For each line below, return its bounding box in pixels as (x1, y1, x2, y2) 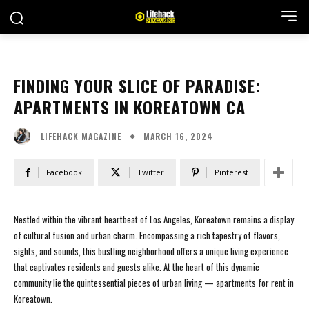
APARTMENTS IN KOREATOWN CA (14, 94, 246, 119)
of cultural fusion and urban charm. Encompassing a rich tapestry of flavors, (14, 228, 280, 243)
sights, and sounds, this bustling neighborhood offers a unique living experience (14, 244, 288, 259)
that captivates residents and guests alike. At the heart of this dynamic (14, 260, 259, 275)
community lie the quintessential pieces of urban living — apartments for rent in (14, 276, 294, 290)
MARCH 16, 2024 (143, 130, 213, 142)
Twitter (137, 167, 164, 178)
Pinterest (215, 167, 248, 178)
